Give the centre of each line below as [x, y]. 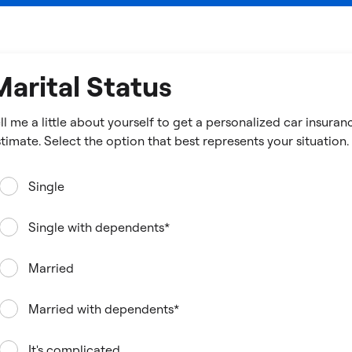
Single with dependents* [99, 227]
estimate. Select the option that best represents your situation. [322, 141]
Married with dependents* [103, 309]
